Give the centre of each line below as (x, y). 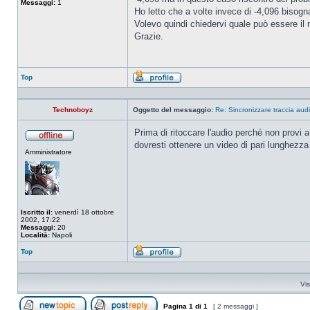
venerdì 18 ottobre (83, 212)
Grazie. (149, 36)
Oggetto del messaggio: (173, 110)
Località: (35, 235)
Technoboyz (73, 110)
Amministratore (48, 152)
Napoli (61, 235)
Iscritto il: (37, 212)
